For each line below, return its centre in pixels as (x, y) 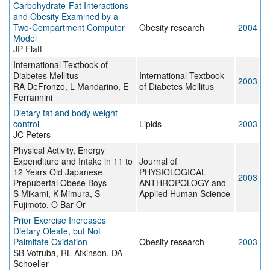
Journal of (158, 161)
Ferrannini (33, 97)
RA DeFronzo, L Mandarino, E (71, 86)
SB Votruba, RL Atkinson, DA (68, 253)
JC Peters (32, 135)
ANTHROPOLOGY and (183, 183)
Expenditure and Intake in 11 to (73, 161)
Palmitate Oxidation (50, 242)
